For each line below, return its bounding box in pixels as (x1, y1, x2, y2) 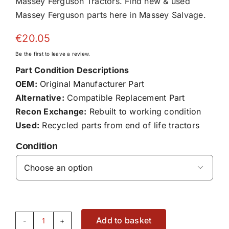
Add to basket (96, 215, 152, 226)
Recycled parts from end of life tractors (39, 120, 200, 130)
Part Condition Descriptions (15, 64, 129, 75)
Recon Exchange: (15, 106, 87, 117)
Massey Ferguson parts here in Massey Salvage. (15, 9, 206, 20)
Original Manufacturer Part (37, 78, 145, 89)
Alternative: (15, 92, 64, 103)
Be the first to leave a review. (15, 50, 90, 57)
